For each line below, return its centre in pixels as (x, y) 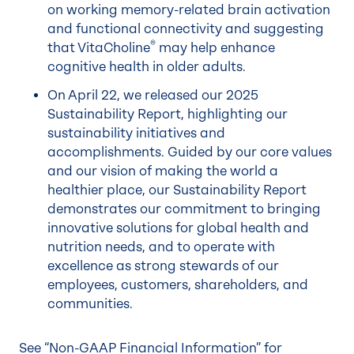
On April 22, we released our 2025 (153, 95)
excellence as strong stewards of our (163, 266)
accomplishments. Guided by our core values (190, 152)
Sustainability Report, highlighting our (168, 114)
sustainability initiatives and (136, 133)
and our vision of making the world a (163, 171)
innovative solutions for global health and (178, 228)
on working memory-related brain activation (189, 10)
